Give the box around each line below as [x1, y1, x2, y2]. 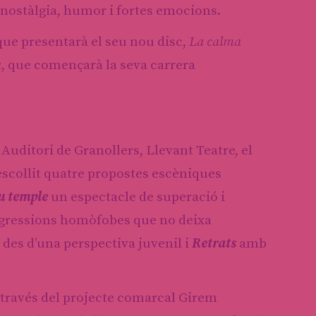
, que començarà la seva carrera [1, 56, 195, 73]
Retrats [192, 235, 236, 252]
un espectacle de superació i [48, 188, 225, 205]
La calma [186, 33, 241, 50]
